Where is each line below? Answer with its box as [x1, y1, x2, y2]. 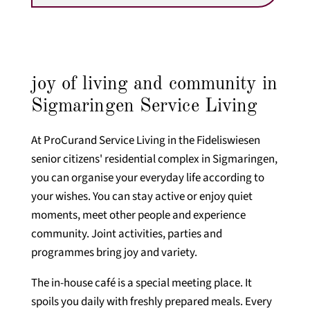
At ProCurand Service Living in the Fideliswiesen [30, 131, 260, 149]
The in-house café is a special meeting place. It [30, 274, 252, 291]
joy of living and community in [30, 74, 277, 93]
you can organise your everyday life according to [30, 169, 264, 186]
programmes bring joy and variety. [30, 244, 197, 261]
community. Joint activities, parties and [30, 225, 222, 242]
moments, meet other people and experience [30, 206, 246, 224]
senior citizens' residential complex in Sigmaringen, [30, 150, 277, 167]
